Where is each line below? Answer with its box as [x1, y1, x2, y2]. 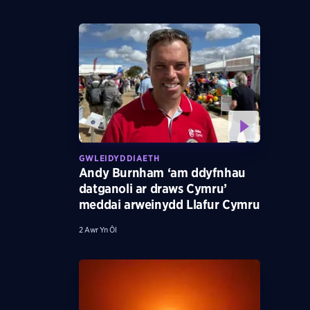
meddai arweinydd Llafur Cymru [78, 197, 260, 212]
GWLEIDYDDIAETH [78, 152, 160, 163]
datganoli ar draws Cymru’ [78, 181, 227, 196]
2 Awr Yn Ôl [78, 224, 117, 235]
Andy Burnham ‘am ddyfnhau [78, 165, 246, 180]
